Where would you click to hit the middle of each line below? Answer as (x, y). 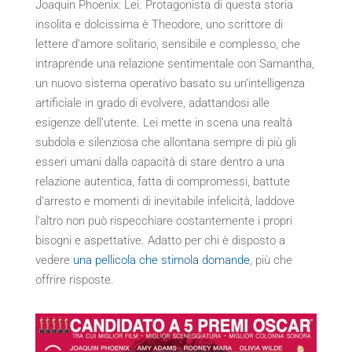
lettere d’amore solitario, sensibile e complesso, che (167, 44)
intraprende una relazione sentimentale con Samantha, (174, 64)
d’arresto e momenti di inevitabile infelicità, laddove (165, 202)
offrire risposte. (74, 280)
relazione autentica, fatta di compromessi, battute (162, 182)
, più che (271, 260)
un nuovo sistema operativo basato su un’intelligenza (170, 84)
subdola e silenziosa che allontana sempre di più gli (165, 143)
